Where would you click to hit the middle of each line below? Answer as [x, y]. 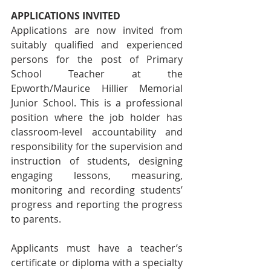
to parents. [38, 219]
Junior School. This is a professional [97, 103]
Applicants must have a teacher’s [97, 248]
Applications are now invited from [97, 30]
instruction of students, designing [97, 161]
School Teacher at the [97, 74]
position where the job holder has [97, 117]
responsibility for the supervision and [97, 146]
